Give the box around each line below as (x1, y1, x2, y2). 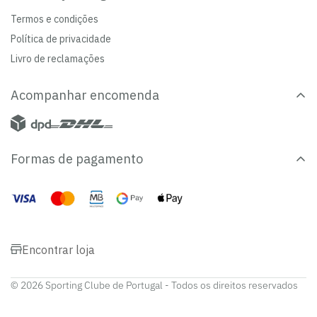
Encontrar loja (22, 242, 95, 257)
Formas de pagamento (11, 151, 143, 168)
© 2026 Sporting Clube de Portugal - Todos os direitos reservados (11, 279, 298, 292)
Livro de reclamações (11, 52, 105, 66)
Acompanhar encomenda (11, 87, 159, 104)
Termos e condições (11, 13, 98, 26)
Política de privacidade (11, 33, 111, 46)
